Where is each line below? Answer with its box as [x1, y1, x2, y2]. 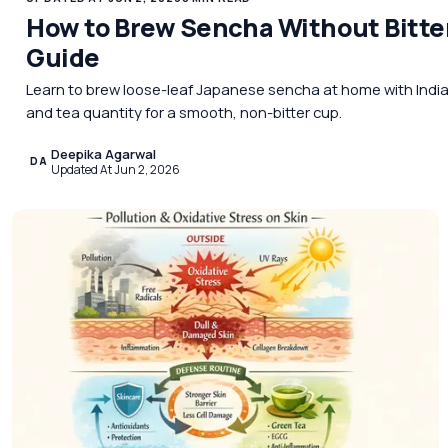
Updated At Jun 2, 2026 [50, 160, 180, 178]
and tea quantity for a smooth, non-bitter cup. [26, 101, 343, 122]
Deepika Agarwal [50, 144, 156, 163]
